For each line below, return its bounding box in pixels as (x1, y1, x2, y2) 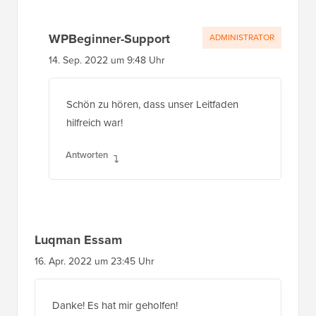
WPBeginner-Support (49, 35, 170, 54)
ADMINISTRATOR (209, 37, 274, 50)
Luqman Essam (35, 236, 122, 255)
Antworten (66, 154, 108, 168)
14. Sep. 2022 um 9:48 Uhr (49, 59, 165, 74)
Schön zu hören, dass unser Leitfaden (66, 102, 238, 119)
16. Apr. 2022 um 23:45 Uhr (35, 260, 154, 275)
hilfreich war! (66, 121, 123, 137)
